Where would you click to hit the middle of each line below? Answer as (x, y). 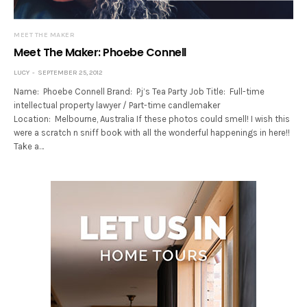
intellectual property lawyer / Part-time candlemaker (117, 106)
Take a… (29, 147)
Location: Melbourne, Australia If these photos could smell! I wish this (152, 119)
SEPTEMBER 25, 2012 (70, 73)
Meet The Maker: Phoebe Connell (100, 53)
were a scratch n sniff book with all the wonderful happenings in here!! (152, 133)
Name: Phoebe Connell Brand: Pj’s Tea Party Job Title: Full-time (139, 92)
